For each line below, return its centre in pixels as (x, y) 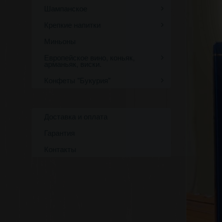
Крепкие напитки (72, 25)
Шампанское (65, 8)
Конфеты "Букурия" (77, 80)
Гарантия (59, 133)
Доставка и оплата (76, 116)
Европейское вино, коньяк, (89, 57)
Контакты (60, 149)
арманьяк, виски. (73, 64)
